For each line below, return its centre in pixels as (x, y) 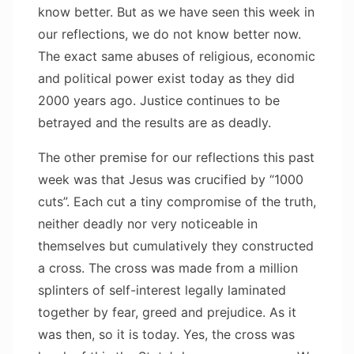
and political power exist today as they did (166, 78)
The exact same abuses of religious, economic (177, 56)
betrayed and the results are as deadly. (154, 122)
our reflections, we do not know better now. (169, 34)
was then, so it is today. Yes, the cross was (166, 334)
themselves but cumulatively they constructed (176, 245)
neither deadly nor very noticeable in (148, 223)
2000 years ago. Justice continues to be (159, 100)
